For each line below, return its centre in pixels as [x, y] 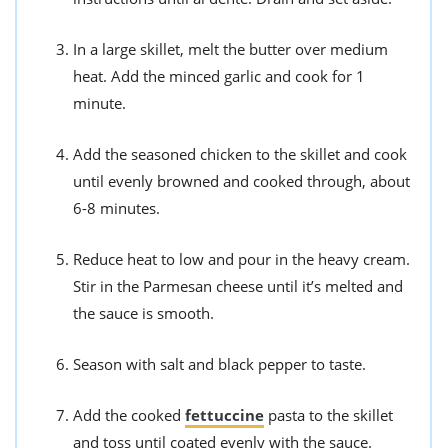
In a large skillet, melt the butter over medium [230, 49]
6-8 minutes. [116, 208]
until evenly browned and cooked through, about [241, 181]
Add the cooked [129, 415]
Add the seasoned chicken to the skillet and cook [240, 154]
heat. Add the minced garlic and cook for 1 [219, 76]
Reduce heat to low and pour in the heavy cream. [241, 259]
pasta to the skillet [328, 415]
